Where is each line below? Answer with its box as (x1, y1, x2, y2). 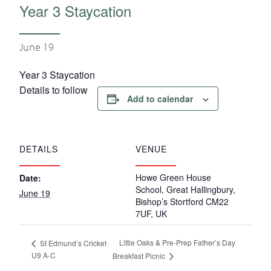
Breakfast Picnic (112, 250, 167, 261)
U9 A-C (31, 250, 56, 261)
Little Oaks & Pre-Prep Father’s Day (119, 237, 235, 248)
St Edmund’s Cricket (38, 237, 106, 248)
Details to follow (19, 83, 88, 97)
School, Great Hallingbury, (135, 183, 235, 195)
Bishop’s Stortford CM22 (135, 195, 229, 207)
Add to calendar (127, 93, 193, 105)
